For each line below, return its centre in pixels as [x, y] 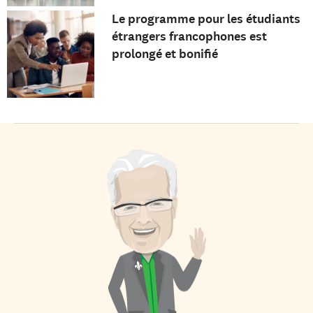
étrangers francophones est [189, 36]
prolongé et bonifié [165, 53]
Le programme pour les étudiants [206, 19]
